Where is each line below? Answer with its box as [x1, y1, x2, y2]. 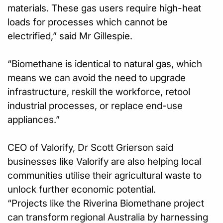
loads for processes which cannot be [7, 16, 168, 28]
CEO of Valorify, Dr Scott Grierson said [7, 141, 173, 153]
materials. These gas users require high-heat [7, 2, 201, 14]
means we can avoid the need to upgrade [7, 72, 186, 84]
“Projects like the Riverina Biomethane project [7, 197, 204, 209]
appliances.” [7, 113, 60, 125]
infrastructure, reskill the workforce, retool [7, 86, 190, 98]
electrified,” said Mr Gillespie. [7, 30, 132, 42]
